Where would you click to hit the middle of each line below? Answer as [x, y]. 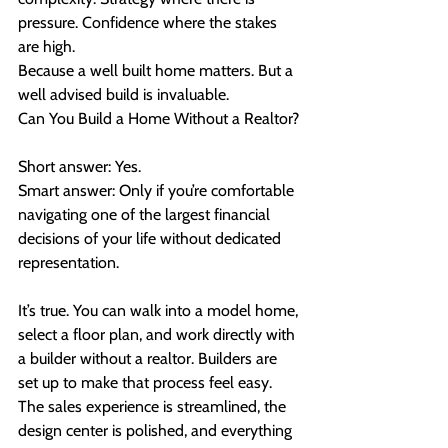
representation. [68, 263]
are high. [46, 47]
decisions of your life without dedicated [151, 239]
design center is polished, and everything [157, 431]
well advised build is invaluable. [123, 95]
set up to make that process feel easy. [147, 383]
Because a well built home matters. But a [157, 71]
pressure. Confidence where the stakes [149, 23]
